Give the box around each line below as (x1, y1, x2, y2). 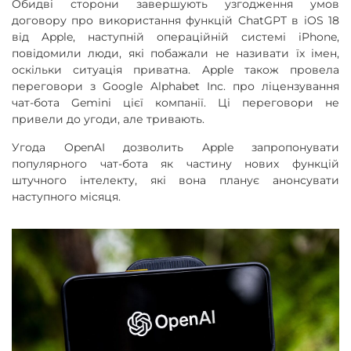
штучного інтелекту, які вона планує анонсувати (12, 173, 339, 187)
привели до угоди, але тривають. (12, 112, 204, 126)
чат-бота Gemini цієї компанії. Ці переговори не (12, 96, 339, 110)
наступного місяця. (12, 190, 121, 204)
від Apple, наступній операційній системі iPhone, (12, 30, 339, 44)
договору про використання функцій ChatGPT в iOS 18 (12, 13, 339, 27)
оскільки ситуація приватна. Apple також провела (12, 63, 339, 77)
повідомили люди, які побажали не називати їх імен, (12, 46, 339, 60)
